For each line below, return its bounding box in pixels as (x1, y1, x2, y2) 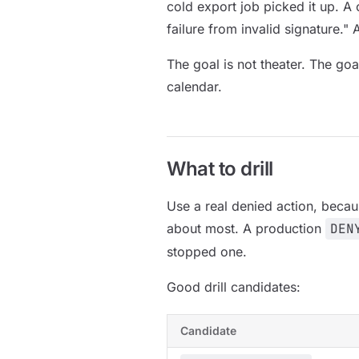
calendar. (167, 79, 222, 95)
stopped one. (167, 244, 247, 260)
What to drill (167, 157, 273, 180)
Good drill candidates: (167, 279, 301, 295)
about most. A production (167, 220, 325, 236)
